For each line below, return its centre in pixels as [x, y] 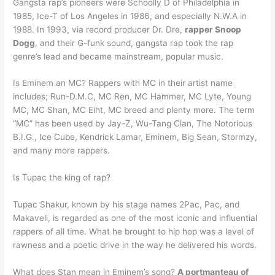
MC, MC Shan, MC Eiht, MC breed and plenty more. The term [134, 110]
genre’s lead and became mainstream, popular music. [118, 56]
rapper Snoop [213, 29]
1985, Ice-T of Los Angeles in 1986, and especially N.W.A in [130, 16]
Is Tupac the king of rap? [62, 178]
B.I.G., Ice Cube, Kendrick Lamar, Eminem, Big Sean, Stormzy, [135, 137]
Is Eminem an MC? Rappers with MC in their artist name [123, 83]
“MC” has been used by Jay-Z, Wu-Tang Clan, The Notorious [133, 124]
